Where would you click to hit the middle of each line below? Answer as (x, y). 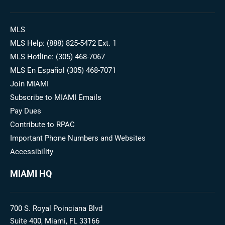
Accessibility (32, 152)
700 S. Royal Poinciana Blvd (56, 208)
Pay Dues (26, 111)
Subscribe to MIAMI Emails (56, 97)
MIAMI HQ (31, 174)
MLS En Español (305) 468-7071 (63, 70)
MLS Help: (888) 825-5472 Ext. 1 (63, 43)
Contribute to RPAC (42, 125)
